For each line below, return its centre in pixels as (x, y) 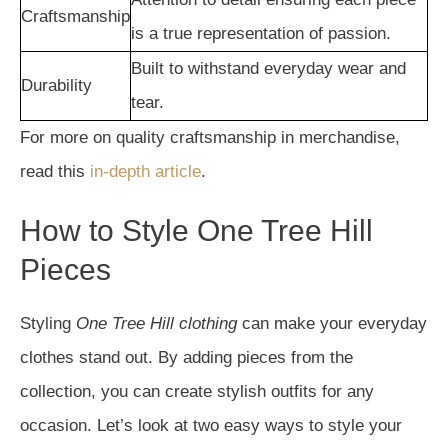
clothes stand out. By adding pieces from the (186, 357)
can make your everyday (332, 323)
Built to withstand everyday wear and (268, 68)
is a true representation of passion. (261, 33)
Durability (56, 85)
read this (55, 171)
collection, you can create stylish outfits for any (197, 391)
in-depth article (145, 171)
